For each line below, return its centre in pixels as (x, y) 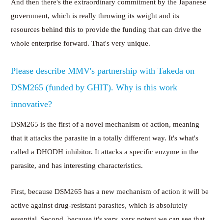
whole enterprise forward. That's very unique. (81, 43)
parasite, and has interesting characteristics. (77, 165)
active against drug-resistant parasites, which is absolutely (99, 205)
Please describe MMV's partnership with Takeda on (103, 70)
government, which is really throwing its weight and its (95, 15)
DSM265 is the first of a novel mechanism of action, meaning (105, 124)
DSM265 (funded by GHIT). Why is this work (94, 87)
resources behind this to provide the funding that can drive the (106, 29)
